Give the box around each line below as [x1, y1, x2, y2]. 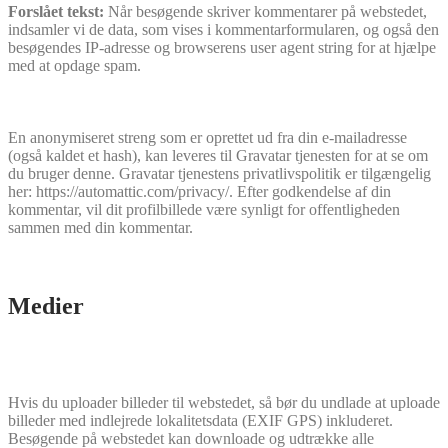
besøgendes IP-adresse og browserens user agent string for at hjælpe [8, 38, 436, 56]
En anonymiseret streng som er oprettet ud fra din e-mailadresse [8, 128, 407, 146]
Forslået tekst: [8, 2, 108, 20]
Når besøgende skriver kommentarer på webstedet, [108, 2, 427, 20]
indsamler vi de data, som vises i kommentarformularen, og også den [8, 20, 439, 38]
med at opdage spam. [8, 56, 141, 74]
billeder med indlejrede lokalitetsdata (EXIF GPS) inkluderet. [8, 411, 393, 429]
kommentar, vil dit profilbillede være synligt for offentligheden [8, 200, 400, 218]
